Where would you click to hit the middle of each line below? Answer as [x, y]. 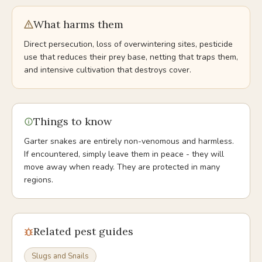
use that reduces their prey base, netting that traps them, [131, 57]
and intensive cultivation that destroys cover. [108, 70]
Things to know [73, 121]
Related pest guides [83, 231]
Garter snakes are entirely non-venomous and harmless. [129, 141]
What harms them [78, 24]
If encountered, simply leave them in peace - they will [124, 154]
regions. [39, 180]
